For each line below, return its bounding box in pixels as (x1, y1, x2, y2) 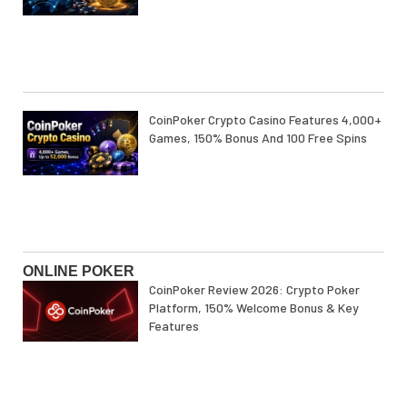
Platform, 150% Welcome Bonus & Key (149, 299, 360, 315)
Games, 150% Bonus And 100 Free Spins (149, 129, 368, 145)
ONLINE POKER (23, 263, 134, 280)
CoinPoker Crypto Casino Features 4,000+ (149, 111, 382, 127)
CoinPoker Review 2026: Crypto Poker (149, 281, 361, 297)
